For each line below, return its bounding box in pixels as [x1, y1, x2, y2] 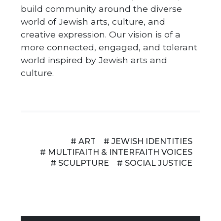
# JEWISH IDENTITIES [104, 137, 192, 147]
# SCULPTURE [50, 158, 109, 168]
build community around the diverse [21, 3, 182, 14]
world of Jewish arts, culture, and [21, 16, 165, 27]
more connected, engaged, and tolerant [21, 42, 197, 53]
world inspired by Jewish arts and [21, 55, 167, 66]
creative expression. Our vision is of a [21, 29, 181, 40]
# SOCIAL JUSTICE [117, 158, 192, 168]
